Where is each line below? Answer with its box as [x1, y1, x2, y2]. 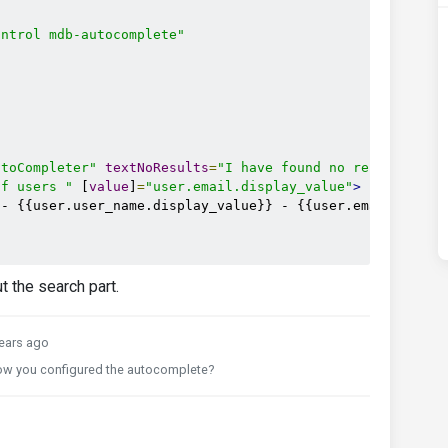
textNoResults [105, 160, 209, 175]
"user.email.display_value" [145, 179, 353, 194]
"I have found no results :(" [217, 160, 441, 175]
